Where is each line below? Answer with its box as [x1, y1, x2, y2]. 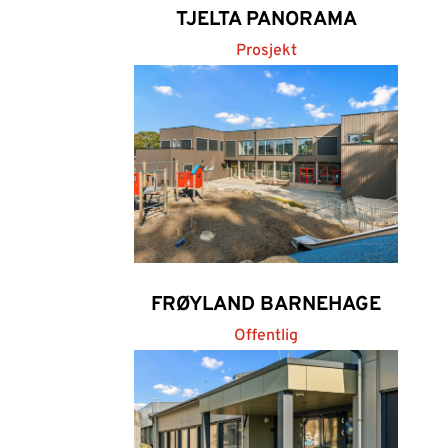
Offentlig [234, 326, 299, 346]
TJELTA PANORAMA [175, 7, 357, 33]
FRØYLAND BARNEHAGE [151, 292, 382, 318]
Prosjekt [235, 41, 297, 61]
